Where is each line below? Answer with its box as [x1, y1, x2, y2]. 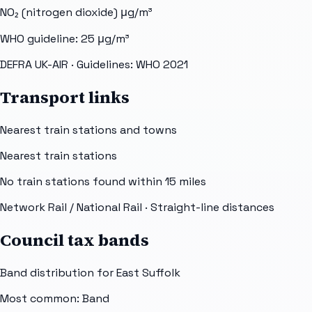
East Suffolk [116, 265, 180, 280]
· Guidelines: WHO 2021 [68, 57, 188, 72]
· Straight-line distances [142, 200, 274, 215]
